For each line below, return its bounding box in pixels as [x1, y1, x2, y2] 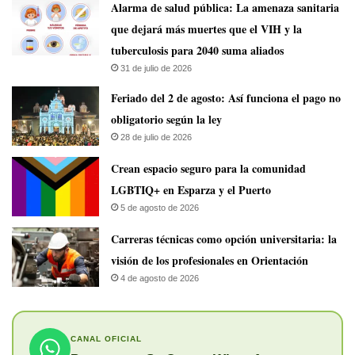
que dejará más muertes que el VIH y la [111, 21, 302, 38]
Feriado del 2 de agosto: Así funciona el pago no [111, 90, 341, 107]
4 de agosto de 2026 [120, 273, 199, 284]
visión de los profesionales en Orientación [111, 252, 308, 269]
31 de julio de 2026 [120, 63, 192, 74]
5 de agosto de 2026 [120, 203, 199, 213]
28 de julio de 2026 [120, 132, 192, 143]
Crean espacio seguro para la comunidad [111, 160, 306, 177]
